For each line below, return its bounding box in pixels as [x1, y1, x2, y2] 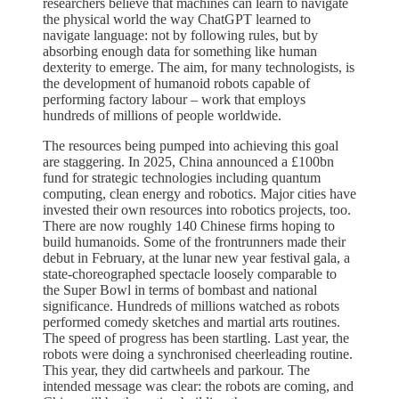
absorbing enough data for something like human [43, 44, 317, 60]
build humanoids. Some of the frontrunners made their [43, 234, 346, 250]
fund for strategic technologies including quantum [43, 170, 321, 186]
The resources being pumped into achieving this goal [43, 138, 338, 154]
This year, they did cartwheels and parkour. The [43, 362, 310, 379]
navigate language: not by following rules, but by [43, 28, 318, 44]
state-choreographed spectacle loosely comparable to [43, 266, 337, 282]
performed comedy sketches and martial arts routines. [43, 314, 340, 330]
